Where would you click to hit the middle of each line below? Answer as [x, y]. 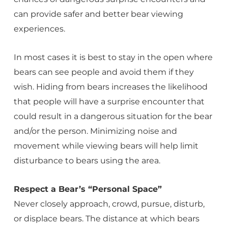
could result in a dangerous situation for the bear [113, 116]
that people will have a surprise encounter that [109, 102]
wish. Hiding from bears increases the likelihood [110, 87]
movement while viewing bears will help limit [106, 146]
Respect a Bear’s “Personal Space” [88, 189]
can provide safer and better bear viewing [98, 14]
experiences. [39, 29]
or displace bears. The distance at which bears [106, 219]
